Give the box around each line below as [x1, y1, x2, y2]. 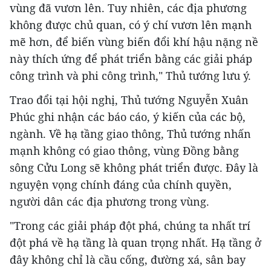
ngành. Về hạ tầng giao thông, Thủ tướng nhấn [10, 126, 251, 142]
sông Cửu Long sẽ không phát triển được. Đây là [10, 160, 258, 175]
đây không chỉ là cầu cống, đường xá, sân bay [10, 252, 246, 267]
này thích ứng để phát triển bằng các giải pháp [10, 51, 252, 67]
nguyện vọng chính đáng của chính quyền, [10, 177, 232, 192]
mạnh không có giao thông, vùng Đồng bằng [10, 143, 239, 158]
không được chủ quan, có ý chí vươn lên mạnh [10, 18, 252, 33]
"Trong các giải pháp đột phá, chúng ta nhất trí [10, 218, 250, 233]
